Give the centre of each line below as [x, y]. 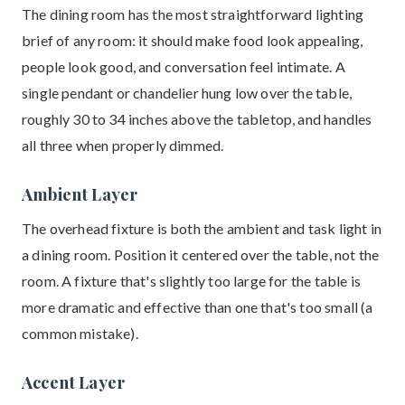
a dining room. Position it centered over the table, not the [201, 254]
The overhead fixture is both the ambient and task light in [202, 228]
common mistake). [80, 333]
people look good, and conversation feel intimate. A [184, 66]
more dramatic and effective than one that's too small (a [198, 307]
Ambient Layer [80, 194]
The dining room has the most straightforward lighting [193, 14]
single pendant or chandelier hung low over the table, [187, 93]
